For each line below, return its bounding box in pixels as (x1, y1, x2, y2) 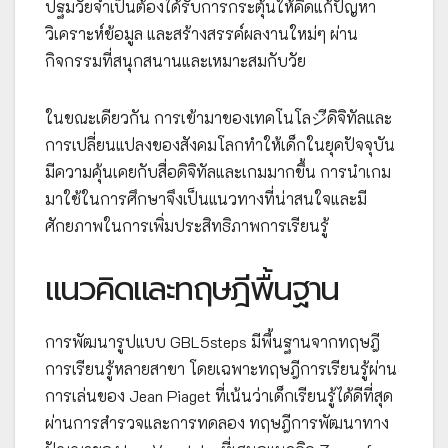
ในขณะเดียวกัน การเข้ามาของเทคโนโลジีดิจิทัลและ (45, 106, 392, 128)
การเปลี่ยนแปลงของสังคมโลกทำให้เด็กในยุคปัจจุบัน (45, 133, 395, 155)
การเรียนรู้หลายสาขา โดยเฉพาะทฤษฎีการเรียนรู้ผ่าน (45, 357, 397, 379)
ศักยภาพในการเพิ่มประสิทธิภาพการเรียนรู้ (45, 214, 329, 236)
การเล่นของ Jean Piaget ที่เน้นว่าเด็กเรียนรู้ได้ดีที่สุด (45, 384, 393, 406)
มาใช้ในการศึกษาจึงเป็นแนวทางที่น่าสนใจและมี (45, 187, 367, 209)
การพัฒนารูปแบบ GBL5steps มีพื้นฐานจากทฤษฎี (45, 330, 380, 352)
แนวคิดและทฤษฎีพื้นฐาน (45, 264, 339, 314)
